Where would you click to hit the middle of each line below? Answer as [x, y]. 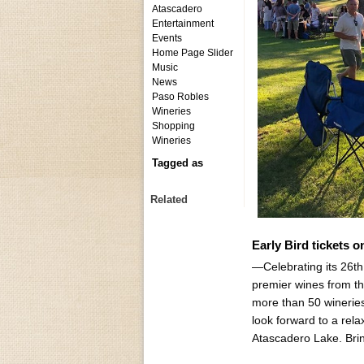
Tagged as [178, 163]
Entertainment [183, 24]
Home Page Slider [193, 53]
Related [169, 199]
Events [167, 38]
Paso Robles [180, 97]
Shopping [173, 126]
